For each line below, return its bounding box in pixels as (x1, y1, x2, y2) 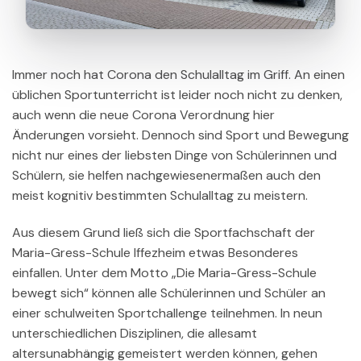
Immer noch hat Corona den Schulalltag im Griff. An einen (12, 66, 345, 84)
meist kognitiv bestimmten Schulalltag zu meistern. (12, 187, 308, 205)
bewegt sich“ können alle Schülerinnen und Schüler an (12, 284, 326, 301)
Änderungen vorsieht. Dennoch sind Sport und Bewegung (12, 127, 349, 144)
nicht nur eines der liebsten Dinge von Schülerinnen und (12, 147, 337, 164)
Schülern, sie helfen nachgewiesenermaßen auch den (12, 167, 321, 185)
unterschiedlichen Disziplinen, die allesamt (12, 324, 257, 342)
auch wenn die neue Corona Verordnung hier (12, 106, 275, 124)
